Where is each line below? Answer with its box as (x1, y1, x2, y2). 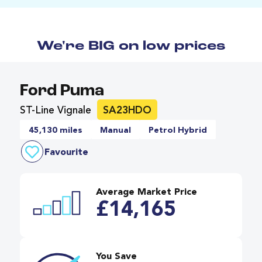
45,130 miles (29, 126, 82, 135)
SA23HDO (103, 105, 151, 116)
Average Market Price (96, 187, 197, 197)
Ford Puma (20, 82, 104, 99)
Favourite (44, 147, 88, 157)
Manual (100, 126, 131, 135)
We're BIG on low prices (36, 39, 226, 53)
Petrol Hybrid (149, 126, 207, 135)
